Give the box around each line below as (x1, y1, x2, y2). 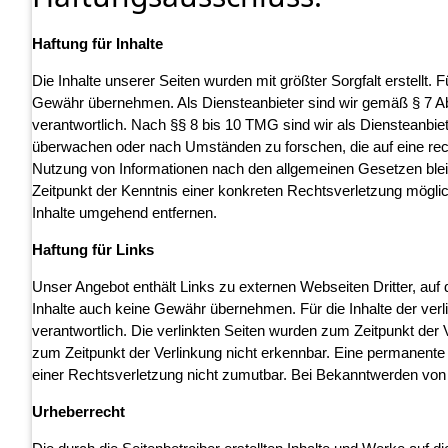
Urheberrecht (32, 403, 125, 421)
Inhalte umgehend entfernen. (32, 204, 217, 222)
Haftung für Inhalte (32, 35, 163, 53)
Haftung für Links (32, 241, 154, 259)
